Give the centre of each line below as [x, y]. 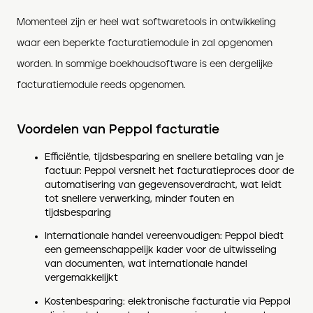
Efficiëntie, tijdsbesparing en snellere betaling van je [164, 157]
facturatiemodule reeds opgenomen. [101, 85]
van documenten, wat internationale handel [146, 264]
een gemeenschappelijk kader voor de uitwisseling [161, 250]
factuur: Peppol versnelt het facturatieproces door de [169, 171]
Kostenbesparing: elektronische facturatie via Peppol [168, 301]
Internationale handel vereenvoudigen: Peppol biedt [164, 236]
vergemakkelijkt [81, 278]
